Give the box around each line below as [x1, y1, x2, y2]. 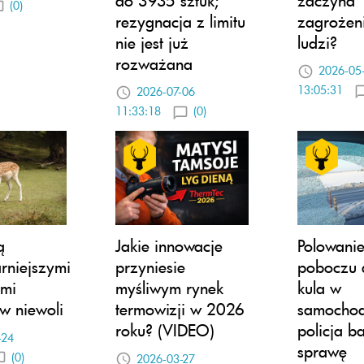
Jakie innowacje [115, 235, 223, 257]
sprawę [297, 340, 347, 362]
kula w [297, 277, 341, 299]
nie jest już [115, 31, 188, 53]
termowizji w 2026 [115, 298, 245, 320]
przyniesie [115, 256, 185, 278]
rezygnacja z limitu [115, 10, 245, 32]
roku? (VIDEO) [115, 319, 214, 341]
